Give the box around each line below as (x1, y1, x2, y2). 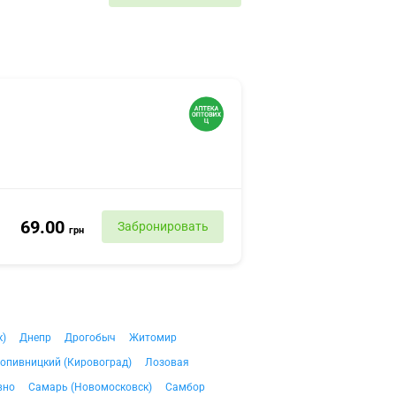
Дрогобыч (65, 331, 116, 344)
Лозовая (145, 356, 189, 369)
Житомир (129, 331, 177, 344)
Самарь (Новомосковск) (28, 381, 152, 393)
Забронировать (117, 219, 209, 233)
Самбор (165, 381, 205, 393)
